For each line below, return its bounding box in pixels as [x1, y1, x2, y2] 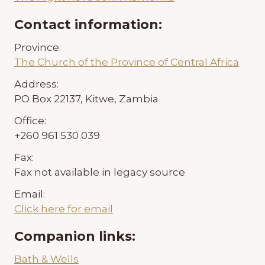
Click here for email [14, 203, 113, 215]
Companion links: [14, 228, 135, 245]
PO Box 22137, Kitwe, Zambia [14, 93, 159, 105]
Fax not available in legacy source [14, 166, 185, 179]
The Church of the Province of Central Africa [14, 56, 239, 69]
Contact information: [14, 17, 162, 33]
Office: [14, 115, 46, 127]
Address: [14, 78, 59, 91]
